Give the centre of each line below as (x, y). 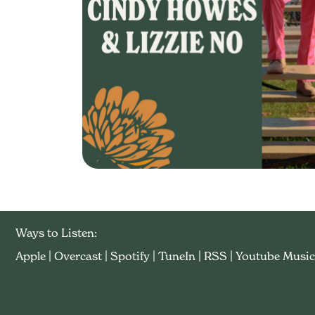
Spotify (130, 256)
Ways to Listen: (56, 233)
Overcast (78, 256)
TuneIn (177, 256)
